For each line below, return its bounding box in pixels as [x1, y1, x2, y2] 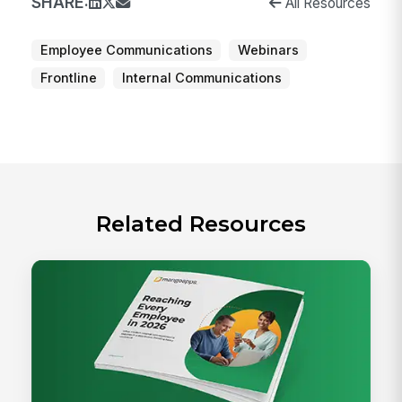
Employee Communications [39, 42, 213, 59]
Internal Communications [121, 69, 282, 86]
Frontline [39, 69, 97, 86]
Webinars [237, 42, 299, 59]
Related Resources [96, 210, 306, 238]
